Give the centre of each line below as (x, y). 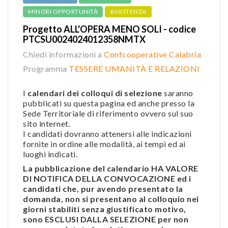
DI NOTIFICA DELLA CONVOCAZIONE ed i (107, 178)
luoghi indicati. (51, 154)
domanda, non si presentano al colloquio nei (111, 198)
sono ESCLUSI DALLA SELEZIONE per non (106, 219)
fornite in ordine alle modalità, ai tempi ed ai (104, 144)
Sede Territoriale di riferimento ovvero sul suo (108, 113)
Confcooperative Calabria (152, 54)
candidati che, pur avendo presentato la (103, 188)
